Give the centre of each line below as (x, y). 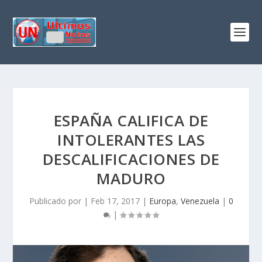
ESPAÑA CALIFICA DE (131, 120)
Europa (162, 201)
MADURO (131, 178)
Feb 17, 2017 (115, 201)
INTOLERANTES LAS (131, 140)
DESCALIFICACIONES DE (131, 159)
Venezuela (200, 201)
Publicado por (56, 201)
